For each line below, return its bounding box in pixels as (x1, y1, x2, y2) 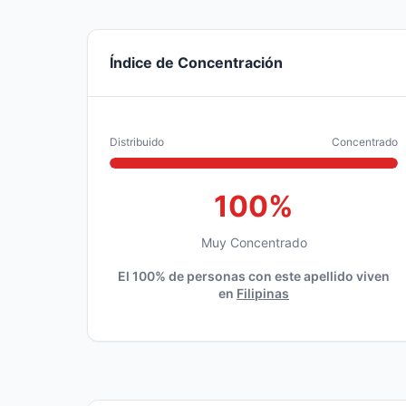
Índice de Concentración (110, 53, 283, 72)
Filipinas (237, 285, 289, 301)
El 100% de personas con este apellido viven (118, 268, 390, 284)
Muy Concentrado (200, 235, 307, 250)
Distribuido (110, 135, 164, 149)
